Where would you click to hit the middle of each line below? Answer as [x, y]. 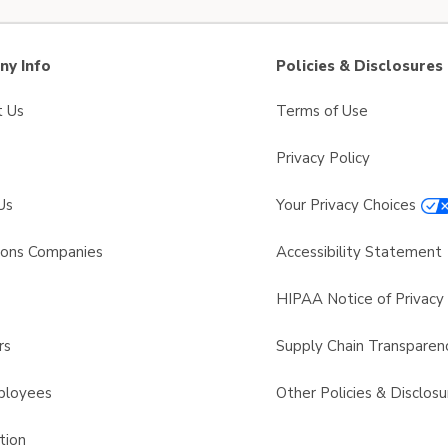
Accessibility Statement [359, 252]
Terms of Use [322, 111]
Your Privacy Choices [346, 205]
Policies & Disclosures [359, 66]
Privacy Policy [323, 158]
